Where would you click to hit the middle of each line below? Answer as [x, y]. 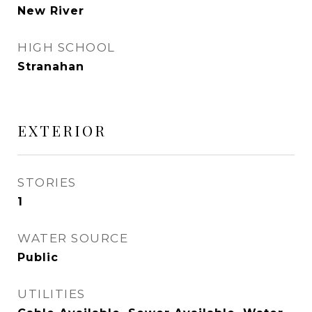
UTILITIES [52, 294]
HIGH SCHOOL [67, 47]
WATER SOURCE [73, 238]
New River [51, 11]
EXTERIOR [62, 130]
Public [38, 257]
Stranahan [51, 67]
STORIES [47, 182]
